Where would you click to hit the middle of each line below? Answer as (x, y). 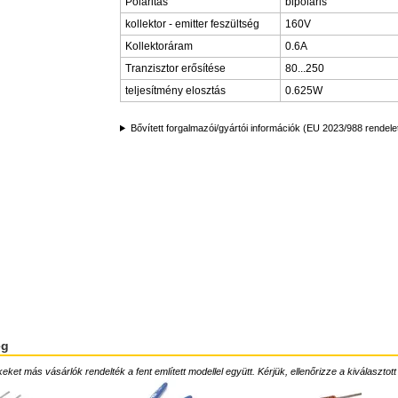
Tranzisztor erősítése (175, 68)
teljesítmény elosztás (175, 91)
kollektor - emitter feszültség (192, 24)
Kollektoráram (159, 46)
